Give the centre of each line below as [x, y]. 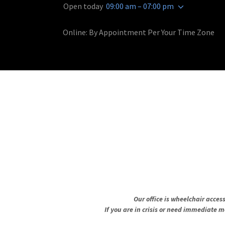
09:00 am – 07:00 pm [140, 6]
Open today [83, 6]
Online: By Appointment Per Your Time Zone [138, 32]
